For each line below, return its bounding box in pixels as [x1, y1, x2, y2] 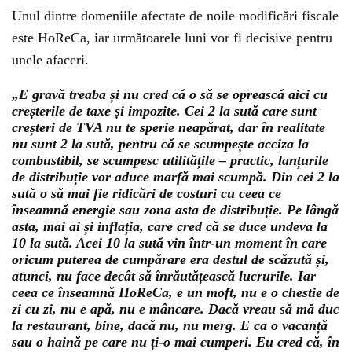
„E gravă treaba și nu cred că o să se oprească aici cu [12, 86, 328, 102]
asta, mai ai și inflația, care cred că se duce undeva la [12, 218, 328, 234]
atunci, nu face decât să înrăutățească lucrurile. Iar [12, 268, 316, 284]
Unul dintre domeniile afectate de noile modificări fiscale [12, 8, 339, 24]
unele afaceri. [12, 52, 89, 68]
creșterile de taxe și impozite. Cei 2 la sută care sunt [12, 103, 317, 119]
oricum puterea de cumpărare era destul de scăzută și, [12, 251, 329, 267]
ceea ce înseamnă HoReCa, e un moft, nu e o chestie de [12, 284, 339, 300]
